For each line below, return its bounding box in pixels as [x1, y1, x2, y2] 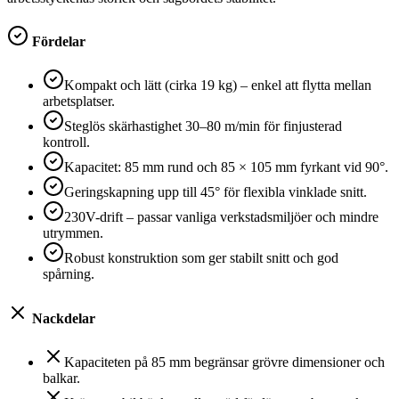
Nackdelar [28, 310, 95, 326]
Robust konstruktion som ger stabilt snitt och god [64, 250, 338, 266]
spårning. [43, 266, 94, 282]
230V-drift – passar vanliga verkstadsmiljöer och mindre [64, 209, 379, 225]
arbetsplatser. [43, 94, 115, 110]
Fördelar [28, 34, 85, 50]
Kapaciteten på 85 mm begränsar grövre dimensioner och [64, 354, 385, 370]
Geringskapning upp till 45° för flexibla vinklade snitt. [64, 184, 367, 200]
